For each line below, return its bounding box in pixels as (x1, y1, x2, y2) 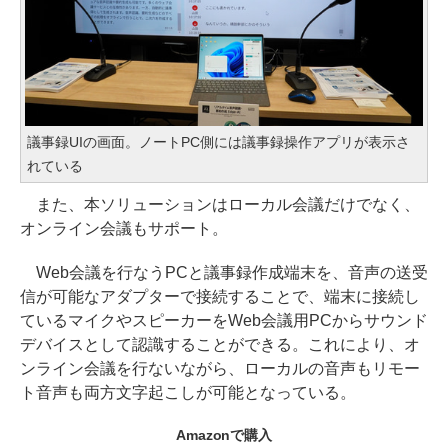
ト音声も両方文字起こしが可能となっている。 (20, 383, 356, 401)
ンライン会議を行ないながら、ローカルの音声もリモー (20, 359, 420, 377)
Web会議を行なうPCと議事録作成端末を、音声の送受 (20, 263, 428, 281)
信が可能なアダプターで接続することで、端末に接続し (20, 287, 420, 305)
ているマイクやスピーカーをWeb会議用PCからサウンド (20, 311, 428, 329)
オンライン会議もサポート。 (20, 219, 228, 237)
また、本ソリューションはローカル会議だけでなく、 (20, 195, 420, 213)
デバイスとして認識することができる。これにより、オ (20, 335, 420, 353)
